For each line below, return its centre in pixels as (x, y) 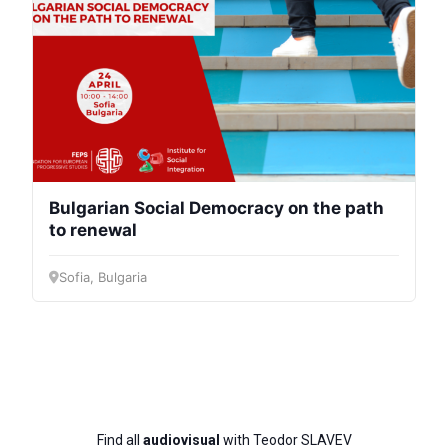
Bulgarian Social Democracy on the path (216, 207)
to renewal (93, 229)
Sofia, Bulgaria (103, 277)
